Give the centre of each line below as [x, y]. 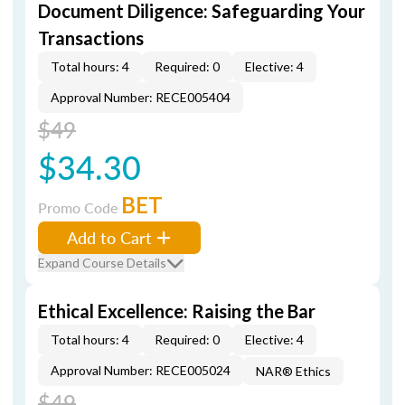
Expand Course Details [102, 263]
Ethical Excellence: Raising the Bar [177, 311]
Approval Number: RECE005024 [141, 370]
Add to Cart [109, 237]
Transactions [91, 38]
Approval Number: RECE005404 [141, 97]
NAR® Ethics [293, 371]
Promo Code [80, 207]
